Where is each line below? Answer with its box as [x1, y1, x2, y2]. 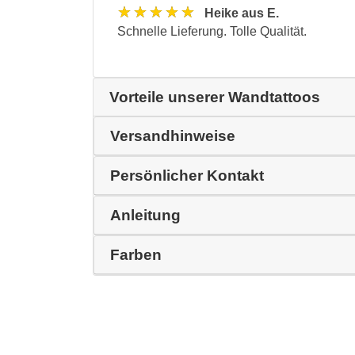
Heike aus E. [204, 6, 279, 20]
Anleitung [110, 206, 181, 223]
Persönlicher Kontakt [110, 166, 264, 184]
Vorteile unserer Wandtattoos [109, 88, 320, 105]
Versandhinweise [110, 127, 235, 144]
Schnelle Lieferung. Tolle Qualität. [117, 24, 307, 38]
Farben [110, 246, 162, 263]
